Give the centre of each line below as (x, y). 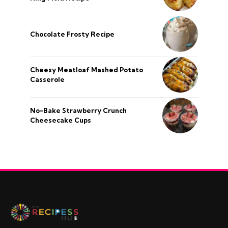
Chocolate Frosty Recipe (72, 34)
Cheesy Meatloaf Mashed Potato (87, 70)
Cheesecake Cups (61, 120)
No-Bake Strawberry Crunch (78, 110)
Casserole (47, 79)
